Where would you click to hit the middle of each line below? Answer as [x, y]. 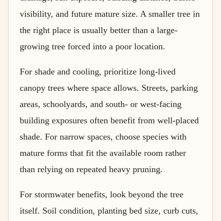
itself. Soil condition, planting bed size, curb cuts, [109, 210]
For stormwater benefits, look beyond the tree [102, 194]
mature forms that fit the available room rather [103, 153]
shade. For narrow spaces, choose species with [103, 136]
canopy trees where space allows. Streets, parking [109, 88]
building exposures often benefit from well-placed [109, 120]
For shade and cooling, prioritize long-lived [98, 71]
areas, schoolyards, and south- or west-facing [101, 104]
